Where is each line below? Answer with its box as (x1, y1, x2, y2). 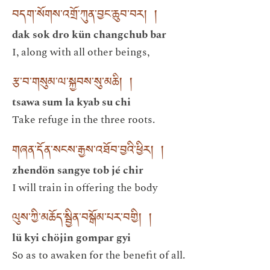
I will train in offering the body (12, 179, 157, 196)
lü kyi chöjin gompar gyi (12, 229, 131, 246)
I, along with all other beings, (12, 43, 149, 60)
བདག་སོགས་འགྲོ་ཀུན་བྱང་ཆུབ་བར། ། (12, 2, 157, 30)
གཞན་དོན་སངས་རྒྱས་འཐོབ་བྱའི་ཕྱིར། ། (12, 138, 164, 166)
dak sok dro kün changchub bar (12, 26, 166, 43)
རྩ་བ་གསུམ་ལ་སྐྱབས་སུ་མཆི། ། (12, 71, 133, 98)
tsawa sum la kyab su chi (12, 94, 131, 111)
